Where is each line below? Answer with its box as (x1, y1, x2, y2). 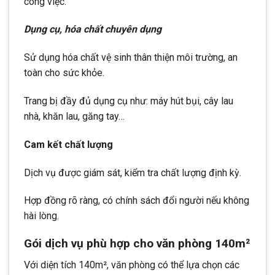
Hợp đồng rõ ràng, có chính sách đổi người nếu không (24, 195, 249, 207)
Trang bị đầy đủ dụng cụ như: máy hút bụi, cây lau (24, 95, 233, 107)
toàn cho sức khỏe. (24, 67, 104, 79)
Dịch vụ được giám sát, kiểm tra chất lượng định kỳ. (24, 166, 241, 179)
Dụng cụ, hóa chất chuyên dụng (24, 23, 161, 36)
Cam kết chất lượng (24, 138, 113, 150)
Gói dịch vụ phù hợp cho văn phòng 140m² (24, 236, 250, 251)
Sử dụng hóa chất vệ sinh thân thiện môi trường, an (24, 52, 238, 64)
